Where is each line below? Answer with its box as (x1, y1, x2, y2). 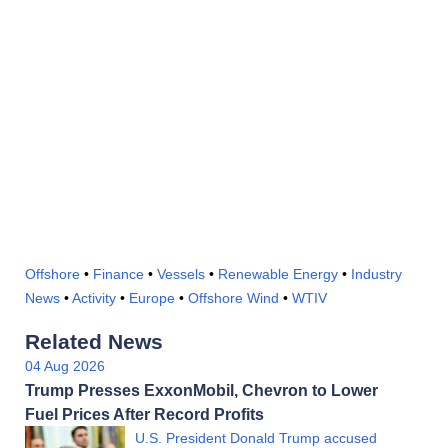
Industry (351, 266, 402, 283)
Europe (129, 290, 175, 307)
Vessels (157, 266, 205, 283)
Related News (25, 330, 163, 354)
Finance (93, 266, 144, 283)
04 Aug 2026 (25, 358, 105, 375)
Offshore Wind (188, 290, 279, 307)
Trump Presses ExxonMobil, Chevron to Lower (25, 381, 378, 400)
